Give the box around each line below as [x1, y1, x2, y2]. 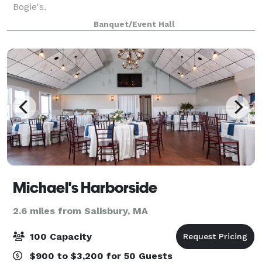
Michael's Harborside [13, 178, 157, 196]
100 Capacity [27, 230, 92, 242]
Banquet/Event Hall [93, 19, 175, 29]
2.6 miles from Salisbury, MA [13, 205, 148, 216]
